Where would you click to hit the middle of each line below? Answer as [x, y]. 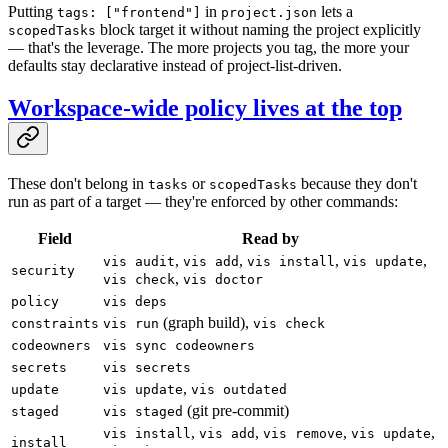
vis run [131, 323]
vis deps [135, 301]
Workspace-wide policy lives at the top [205, 108]
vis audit [139, 261]
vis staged [143, 411]
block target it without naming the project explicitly [258, 30]
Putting [32, 12]
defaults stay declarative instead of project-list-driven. [175, 66]
